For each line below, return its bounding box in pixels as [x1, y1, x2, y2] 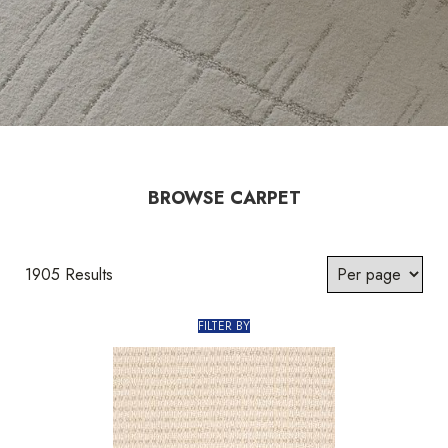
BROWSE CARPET [147, 184, 301, 211]
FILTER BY [198, 316, 250, 335]
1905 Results [25, 262, 113, 286]
